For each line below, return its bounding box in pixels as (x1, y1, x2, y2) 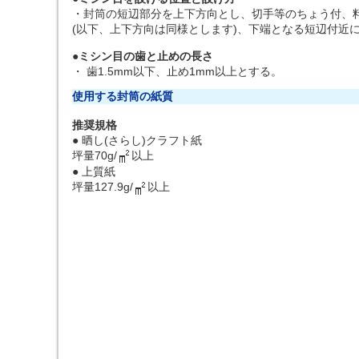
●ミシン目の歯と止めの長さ (72, 50, 213, 63)
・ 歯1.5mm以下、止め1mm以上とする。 (72, 65, 282, 78)
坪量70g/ (72, 149, 117, 162)
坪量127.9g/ (72, 180, 133, 194)
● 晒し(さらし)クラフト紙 (72, 134, 202, 147)
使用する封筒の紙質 (72, 90, 173, 103)
